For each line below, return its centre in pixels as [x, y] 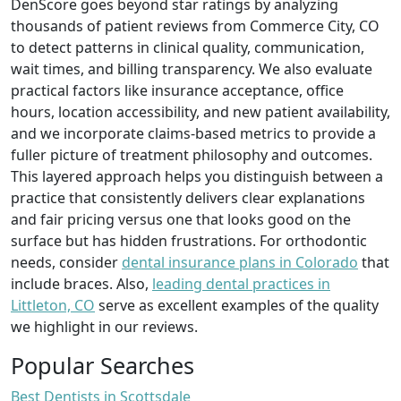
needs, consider [66, 262]
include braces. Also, [81, 283]
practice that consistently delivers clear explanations [188, 197]
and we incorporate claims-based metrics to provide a [193, 133]
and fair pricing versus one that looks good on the [181, 219]
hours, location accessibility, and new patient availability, [200, 111]
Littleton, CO [53, 305]
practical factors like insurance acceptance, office [177, 90]
